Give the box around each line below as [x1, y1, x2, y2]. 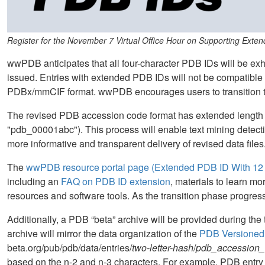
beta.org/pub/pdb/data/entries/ [7, 240, 132, 254]
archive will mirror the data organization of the [7, 226, 199, 240]
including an [7, 174, 61, 188]
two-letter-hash [132, 240, 193, 254]
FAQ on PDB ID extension [61, 174, 170, 188]
